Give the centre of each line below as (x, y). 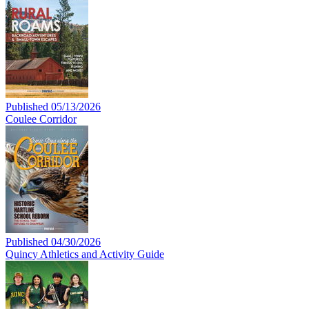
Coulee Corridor (41, 119)
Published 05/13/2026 (53, 106)
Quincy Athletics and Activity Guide (85, 254)
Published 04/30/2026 (53, 241)
